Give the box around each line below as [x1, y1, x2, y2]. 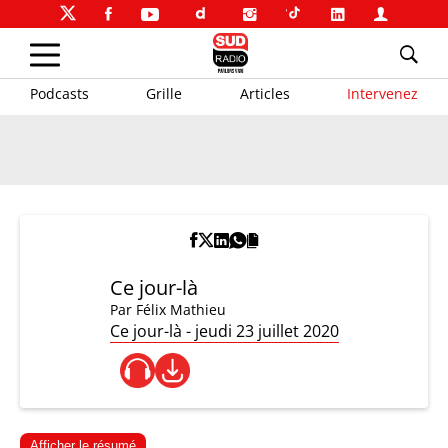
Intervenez [346, 83, 418, 103]
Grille [146, 83, 183, 103]
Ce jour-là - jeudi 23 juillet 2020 [109, 320, 339, 342]
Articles [239, 83, 290, 103]
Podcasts [30, 83, 89, 103]
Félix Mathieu [135, 300, 226, 319]
